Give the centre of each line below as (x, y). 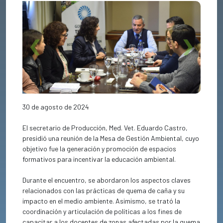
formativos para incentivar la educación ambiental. (99, 159)
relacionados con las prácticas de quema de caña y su (104, 191)
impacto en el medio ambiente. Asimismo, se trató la (102, 201)
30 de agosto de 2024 (56, 107)
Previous (50, 52)
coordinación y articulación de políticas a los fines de (102, 212)
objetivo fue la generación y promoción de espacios (100, 149)
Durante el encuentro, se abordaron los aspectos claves (107, 180)
